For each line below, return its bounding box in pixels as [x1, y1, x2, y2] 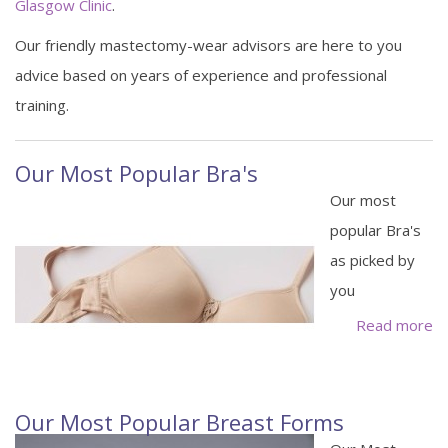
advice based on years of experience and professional [15, 64, 387, 85]
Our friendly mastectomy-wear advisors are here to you [15, 34, 402, 55]
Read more [356, 314, 433, 335]
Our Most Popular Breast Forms [15, 406, 344, 437]
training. [15, 94, 69, 115]
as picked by [330, 249, 415, 270]
